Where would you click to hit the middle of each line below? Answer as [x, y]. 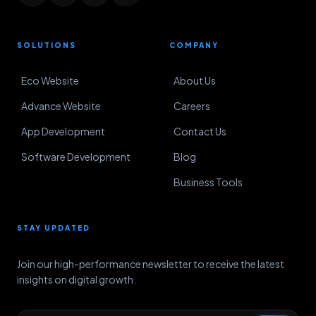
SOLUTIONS [47, 45]
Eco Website [50, 80]
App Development [63, 131]
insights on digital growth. [77, 279]
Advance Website [61, 106]
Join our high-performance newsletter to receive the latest [151, 264]
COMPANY [194, 45]
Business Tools [208, 182]
